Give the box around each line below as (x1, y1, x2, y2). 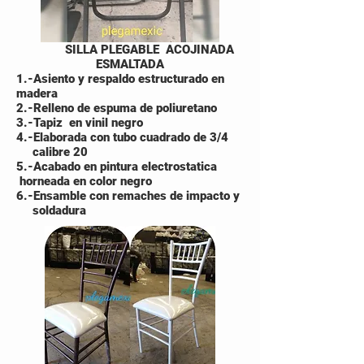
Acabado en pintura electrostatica (33, 159, 227, 174)
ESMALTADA (96, 57, 164, 71)
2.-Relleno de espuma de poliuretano (16, 101, 217, 115)
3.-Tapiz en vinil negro (16, 115, 143, 130)
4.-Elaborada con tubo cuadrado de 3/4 (16, 130, 238, 145)
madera (16, 86, 58, 101)
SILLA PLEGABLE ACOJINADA (26, 42, 234, 57)
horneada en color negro (16, 174, 152, 188)
